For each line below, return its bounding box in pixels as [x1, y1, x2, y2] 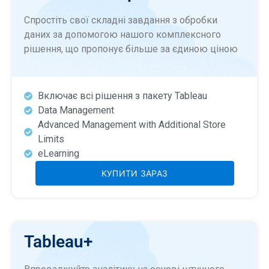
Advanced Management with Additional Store [37, 119, 226, 131]
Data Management [37, 104, 114, 116]
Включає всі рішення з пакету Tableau [37, 90, 207, 102]
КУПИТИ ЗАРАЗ [101, 168, 168, 179]
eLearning [37, 148, 79, 160]
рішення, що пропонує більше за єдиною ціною [24, 43, 238, 55]
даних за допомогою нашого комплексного [24, 28, 221, 40]
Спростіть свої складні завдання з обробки [24, 14, 217, 26]
